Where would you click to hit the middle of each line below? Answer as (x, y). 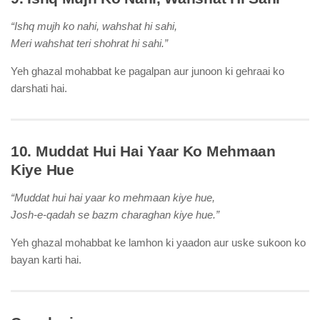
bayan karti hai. (46, 260)
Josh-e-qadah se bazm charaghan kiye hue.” (115, 215)
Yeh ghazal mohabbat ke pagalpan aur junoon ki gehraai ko (147, 71)
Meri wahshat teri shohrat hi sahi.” (89, 43)
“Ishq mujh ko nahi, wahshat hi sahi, (94, 26)
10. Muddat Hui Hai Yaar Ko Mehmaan (143, 151)
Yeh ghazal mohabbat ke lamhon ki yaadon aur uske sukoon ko (158, 242)
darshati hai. (39, 88)
